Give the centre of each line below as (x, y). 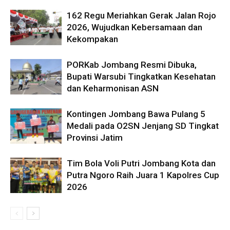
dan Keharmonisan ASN (113, 89)
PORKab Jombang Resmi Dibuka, (132, 65)
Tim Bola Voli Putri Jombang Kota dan (141, 164)
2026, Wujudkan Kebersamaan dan (135, 27)
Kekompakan (92, 39)
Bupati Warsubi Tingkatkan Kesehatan (141, 77)
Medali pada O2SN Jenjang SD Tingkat (143, 126)
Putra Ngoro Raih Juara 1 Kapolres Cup (143, 175)
